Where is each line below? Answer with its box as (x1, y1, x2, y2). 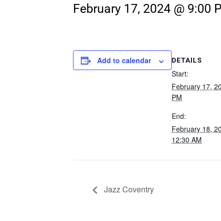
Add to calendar (97, 55, 151, 66)
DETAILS (172, 56, 202, 65)
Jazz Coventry (102, 184, 154, 195)
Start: (172, 69, 188, 79)
